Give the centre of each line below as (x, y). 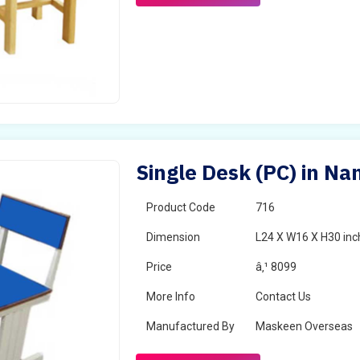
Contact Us (284, 297)
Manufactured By (191, 326)
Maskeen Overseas (305, 326)
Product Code (181, 207)
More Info (171, 297)
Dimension (174, 237)
